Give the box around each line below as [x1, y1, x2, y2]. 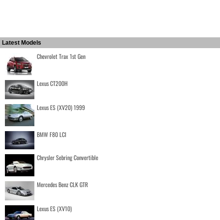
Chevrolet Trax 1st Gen [37, 52, 85, 60]
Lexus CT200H [37, 79, 68, 87]
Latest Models [2, 39, 41, 46]
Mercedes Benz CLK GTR [37, 180, 88, 189]
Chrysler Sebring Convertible [37, 153, 98, 162]
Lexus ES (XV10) [37, 204, 72, 213]
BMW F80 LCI [37, 130, 66, 138]
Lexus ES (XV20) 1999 [37, 103, 85, 111]
